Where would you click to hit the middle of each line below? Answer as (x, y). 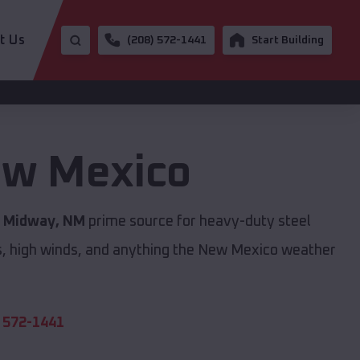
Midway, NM (44, 222)
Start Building (288, 40)
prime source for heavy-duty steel (198, 222)
